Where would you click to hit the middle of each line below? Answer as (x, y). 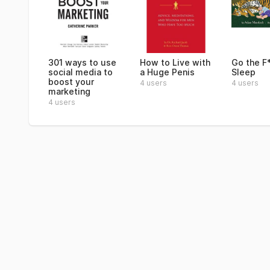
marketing (69, 91)
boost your (71, 82)
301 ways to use (82, 62)
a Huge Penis (167, 72)
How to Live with (175, 62)
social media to (80, 72)
